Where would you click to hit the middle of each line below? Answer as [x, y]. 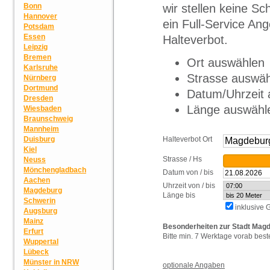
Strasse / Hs [182, 159]
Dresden [38, 98]
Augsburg [40, 211]
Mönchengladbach [55, 170]
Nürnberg [40, 78]
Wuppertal [41, 242]
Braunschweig [48, 119]
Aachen [37, 180]
